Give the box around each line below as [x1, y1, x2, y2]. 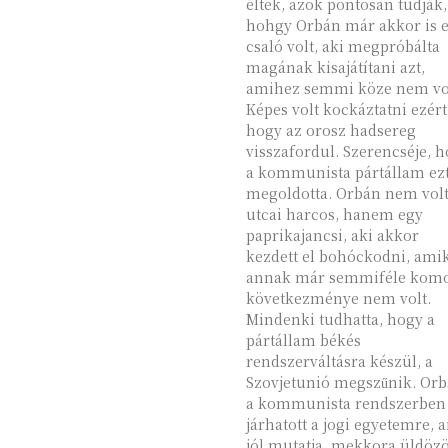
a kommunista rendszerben [245, 393, 446, 413]
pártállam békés [245, 330, 361, 350]
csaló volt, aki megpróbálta [245, 36, 440, 56]
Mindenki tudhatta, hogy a [245, 309, 435, 329]
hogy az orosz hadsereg [245, 120, 416, 140]
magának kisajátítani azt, [245, 57, 425, 77]
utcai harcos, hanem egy [245, 204, 423, 224]
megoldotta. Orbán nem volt [245, 183, 336, 203]
